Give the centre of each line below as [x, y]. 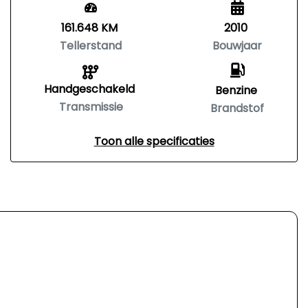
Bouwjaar [237, 46]
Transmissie [91, 107]
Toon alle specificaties [154, 141]
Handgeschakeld [89, 89]
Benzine [236, 90]
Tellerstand [91, 46]
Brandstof [237, 108]
